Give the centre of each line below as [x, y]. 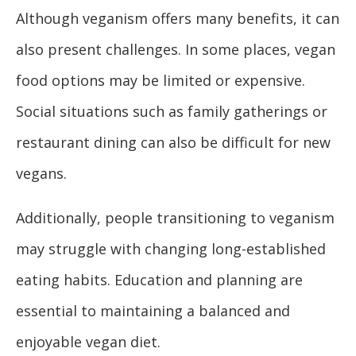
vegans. [41, 174]
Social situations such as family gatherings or [172, 112]
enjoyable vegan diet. [88, 342]
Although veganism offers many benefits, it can [178, 19]
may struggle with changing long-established [171, 249]
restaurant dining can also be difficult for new [173, 143]
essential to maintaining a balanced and [153, 311]
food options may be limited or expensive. [161, 81]
